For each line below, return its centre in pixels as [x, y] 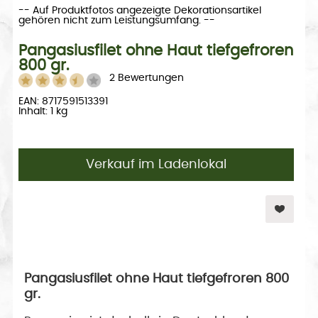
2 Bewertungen [143, 78]
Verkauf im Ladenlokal [157, 164]
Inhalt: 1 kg [43, 111]
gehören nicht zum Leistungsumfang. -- [116, 20]
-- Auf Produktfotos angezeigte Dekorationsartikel [139, 10]
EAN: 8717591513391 [63, 101]
